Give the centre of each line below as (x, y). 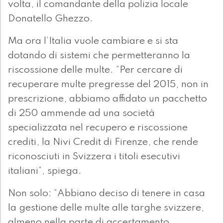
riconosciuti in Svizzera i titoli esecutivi (94, 157)
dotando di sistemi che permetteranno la (99, 56)
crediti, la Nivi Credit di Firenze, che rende (103, 143)
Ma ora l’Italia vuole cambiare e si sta (93, 42)
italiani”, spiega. (45, 171)
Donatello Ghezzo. (52, 19)
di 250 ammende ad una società (81, 114)
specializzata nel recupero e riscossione (98, 128)
